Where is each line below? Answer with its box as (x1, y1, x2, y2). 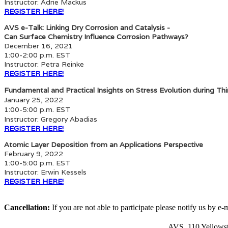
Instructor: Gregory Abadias (4, 114, 97, 124)
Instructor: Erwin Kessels (4, 167, 87, 177)
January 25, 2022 (4, 95, 63, 104)
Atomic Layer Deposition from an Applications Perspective (4, 139, 203, 149)
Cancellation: (4, 203, 50, 212)
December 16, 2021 (4, 41, 73, 50)
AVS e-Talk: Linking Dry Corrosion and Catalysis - (4, 22, 170, 32)
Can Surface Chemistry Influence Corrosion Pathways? (4, 32, 188, 41)
